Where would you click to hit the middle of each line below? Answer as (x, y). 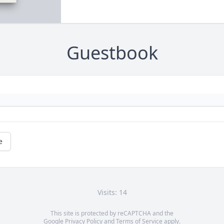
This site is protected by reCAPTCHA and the (112, 213)
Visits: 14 (112, 192)
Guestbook (112, 53)
